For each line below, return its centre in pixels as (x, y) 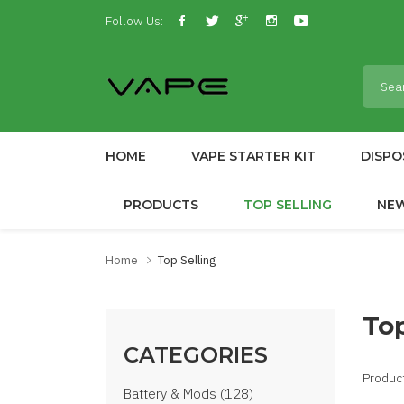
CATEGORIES (196, 355)
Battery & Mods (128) (188, 394)
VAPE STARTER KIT (253, 156)
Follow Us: (134, 20)
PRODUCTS (161, 205)
